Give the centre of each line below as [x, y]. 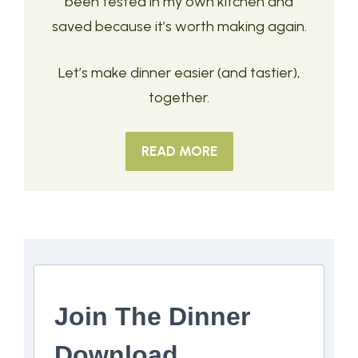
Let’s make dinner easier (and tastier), [179, 73]
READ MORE [179, 151]
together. [179, 98]
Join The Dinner [152, 317]
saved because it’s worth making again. [179, 27]
